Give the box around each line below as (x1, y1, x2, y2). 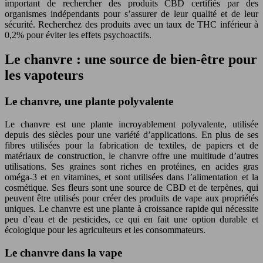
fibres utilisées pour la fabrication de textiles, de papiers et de (5, 140, 258, 151)
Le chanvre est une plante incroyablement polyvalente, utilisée (5, 119, 258, 130)
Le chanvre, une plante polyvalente (5, 95, 173, 108)
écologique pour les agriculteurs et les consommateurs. (5, 225, 205, 235)
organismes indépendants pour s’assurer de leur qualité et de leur (5, 8, 258, 19)
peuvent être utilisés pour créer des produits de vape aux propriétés (5, 193, 258, 204)
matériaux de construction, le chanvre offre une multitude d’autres (5, 151, 258, 161)
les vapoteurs (5, 68, 83, 83)
